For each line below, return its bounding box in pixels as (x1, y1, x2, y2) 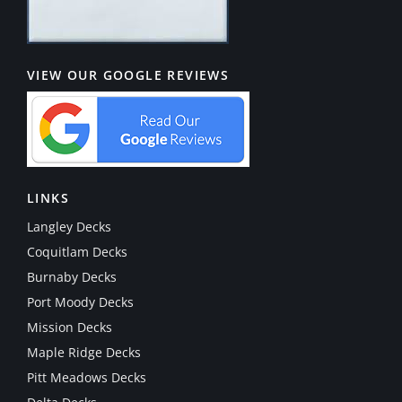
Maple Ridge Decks (27, 343, 141, 361)
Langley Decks (27, 217, 111, 235)
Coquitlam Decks (27, 242, 127, 260)
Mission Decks (27, 318, 112, 336)
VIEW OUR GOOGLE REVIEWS (27, 66, 230, 83)
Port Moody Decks (27, 293, 134, 310)
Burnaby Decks (27, 267, 117, 285)
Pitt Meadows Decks (27, 368, 146, 386)
